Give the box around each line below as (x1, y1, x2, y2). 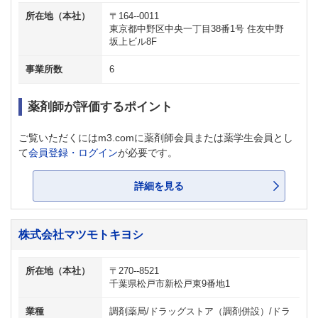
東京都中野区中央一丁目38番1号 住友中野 (109, 24, 284, 34)
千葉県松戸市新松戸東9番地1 (109, 279, 230, 289)
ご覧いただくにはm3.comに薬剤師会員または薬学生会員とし (18, 132, 293, 143)
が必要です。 (118, 147, 177, 158)
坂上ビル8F (109, 37, 157, 47)
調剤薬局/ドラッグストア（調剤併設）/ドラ (109, 307, 290, 317)
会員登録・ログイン (28, 147, 118, 158)
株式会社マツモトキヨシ (18, 228, 143, 241)
